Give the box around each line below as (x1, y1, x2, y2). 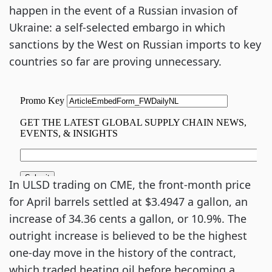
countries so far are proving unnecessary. (9, 54, 222, 69)
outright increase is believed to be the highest (9, 228, 247, 243)
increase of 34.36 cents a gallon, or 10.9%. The (9, 211, 246, 226)
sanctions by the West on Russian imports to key (9, 37, 261, 52)
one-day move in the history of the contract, (9, 245, 236, 260)
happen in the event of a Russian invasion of (9, 3, 237, 18)
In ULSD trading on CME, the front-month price (9, 177, 251, 192)
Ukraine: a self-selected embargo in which (9, 20, 225, 35)
